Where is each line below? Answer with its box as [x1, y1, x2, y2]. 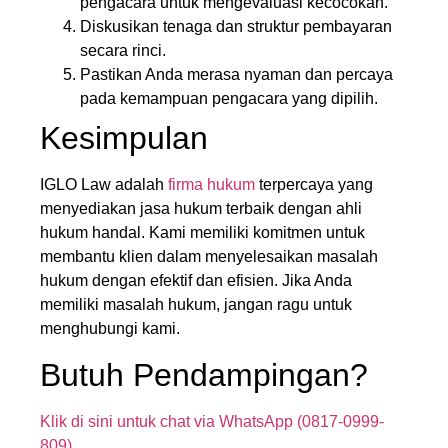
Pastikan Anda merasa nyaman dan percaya [80, 66, 393, 84]
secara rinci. [80, 42, 166, 60]
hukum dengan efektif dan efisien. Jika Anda [40, 272, 352, 290]
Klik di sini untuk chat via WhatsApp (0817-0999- [40, 412, 384, 430]
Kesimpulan [40, 120, 208, 157]
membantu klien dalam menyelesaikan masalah [40, 248, 378, 266]
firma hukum [168, 176, 255, 194]
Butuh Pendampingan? [40, 356, 368, 393]
